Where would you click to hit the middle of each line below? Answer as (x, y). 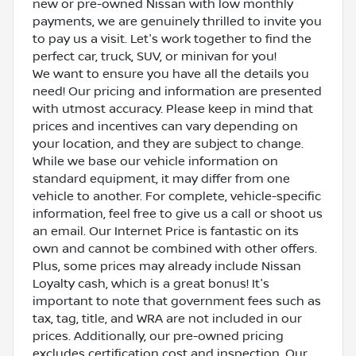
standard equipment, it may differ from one (161, 178)
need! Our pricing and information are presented (177, 91)
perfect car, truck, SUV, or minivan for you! (155, 56)
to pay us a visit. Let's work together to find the (172, 39)
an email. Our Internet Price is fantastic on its (166, 231)
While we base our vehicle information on (155, 161)
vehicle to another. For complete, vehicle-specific (177, 196)
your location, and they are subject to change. (168, 143)
